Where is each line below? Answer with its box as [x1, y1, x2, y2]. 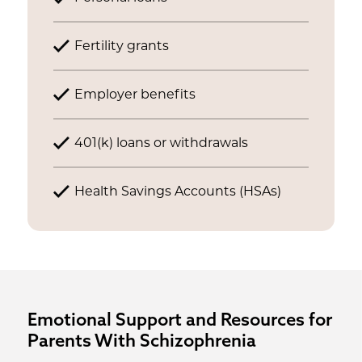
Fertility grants [74, 40, 169, 53]
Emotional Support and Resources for [27, 308, 332, 330]
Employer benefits [74, 89, 196, 102]
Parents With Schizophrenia [27, 329, 256, 351]
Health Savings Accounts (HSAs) [74, 186, 281, 199]
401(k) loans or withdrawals [74, 137, 248, 150]
